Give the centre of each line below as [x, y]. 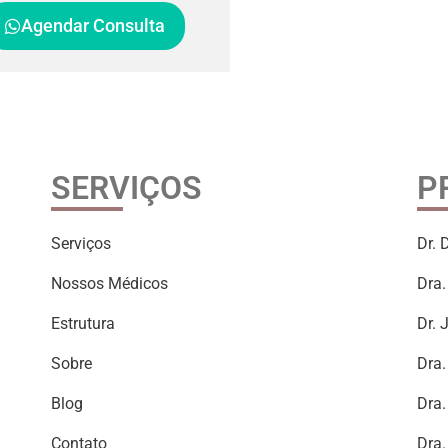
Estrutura [82, 323]
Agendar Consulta [93, 25]
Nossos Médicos [109, 283]
